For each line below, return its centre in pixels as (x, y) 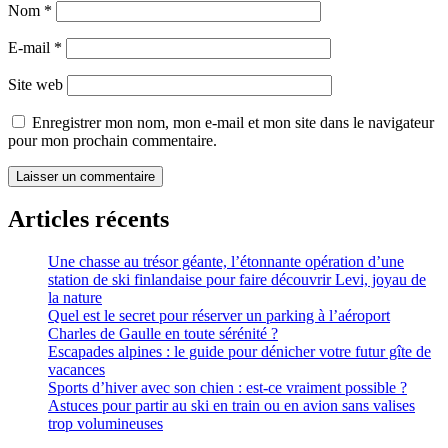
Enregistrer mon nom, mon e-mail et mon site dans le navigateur (233, 122)
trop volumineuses (105, 424)
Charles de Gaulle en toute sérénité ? (163, 334)
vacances (76, 370)
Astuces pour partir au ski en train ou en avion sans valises (231, 406)
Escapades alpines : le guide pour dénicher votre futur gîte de (239, 352)
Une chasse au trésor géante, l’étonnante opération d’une (226, 262)
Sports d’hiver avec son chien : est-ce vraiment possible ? (227, 388)
